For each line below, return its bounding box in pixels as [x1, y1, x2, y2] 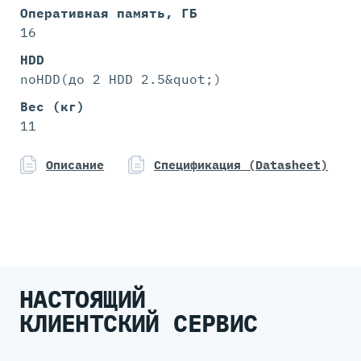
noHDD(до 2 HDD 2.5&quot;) [20, 70, 222, 87]
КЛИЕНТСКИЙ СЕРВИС [19, 306, 258, 338]
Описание [46, 156, 104, 172]
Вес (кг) [20, 98, 85, 114]
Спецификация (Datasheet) [154, 156, 328, 172]
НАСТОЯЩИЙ [19, 282, 146, 314]
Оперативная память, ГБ [20, 4, 197, 21]
